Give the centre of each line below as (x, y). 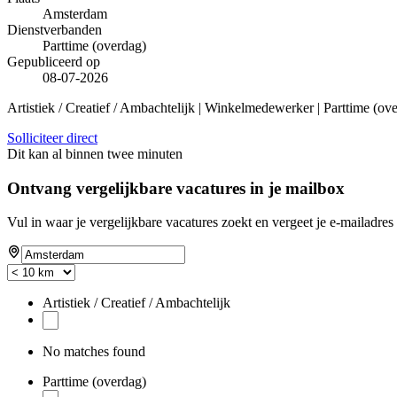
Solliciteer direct (52, 137)
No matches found (94, 352)
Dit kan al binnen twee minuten (95, 153)
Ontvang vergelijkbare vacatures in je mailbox (176, 188)
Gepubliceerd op (54, 61)
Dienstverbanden (54, 29)
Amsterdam (75, 13)
